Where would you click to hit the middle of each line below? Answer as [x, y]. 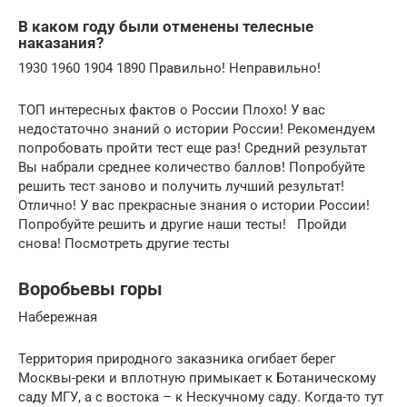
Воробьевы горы [90, 289]
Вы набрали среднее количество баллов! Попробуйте [192, 167]
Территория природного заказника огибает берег [177, 358]
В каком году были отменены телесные [166, 26]
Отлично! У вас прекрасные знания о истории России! [194, 205]
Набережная [58, 317]
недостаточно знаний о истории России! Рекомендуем [197, 129]
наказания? [61, 43]
